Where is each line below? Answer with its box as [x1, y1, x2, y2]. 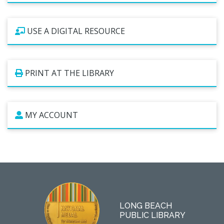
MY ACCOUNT [25, 109, 78, 121]
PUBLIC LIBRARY [119, 210, 185, 220]
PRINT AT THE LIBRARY [25, 67, 114, 79]
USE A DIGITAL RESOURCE [27, 25, 125, 37]
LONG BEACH [119, 201, 172, 211]
